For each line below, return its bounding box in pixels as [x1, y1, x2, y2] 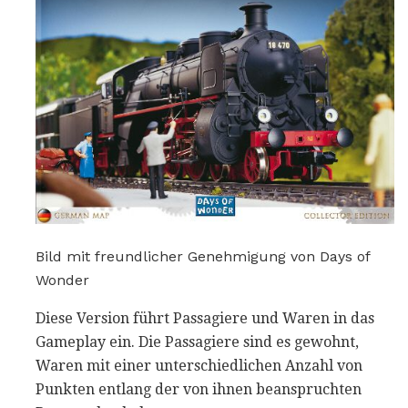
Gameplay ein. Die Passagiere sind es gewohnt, [36, 332, 359, 351]
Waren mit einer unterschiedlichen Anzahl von [36, 356, 362, 374]
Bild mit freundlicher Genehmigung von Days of [36, 247, 370, 265]
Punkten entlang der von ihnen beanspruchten [36, 380, 362, 398]
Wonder [36, 270, 89, 289]
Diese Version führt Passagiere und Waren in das [36, 309, 374, 327]
